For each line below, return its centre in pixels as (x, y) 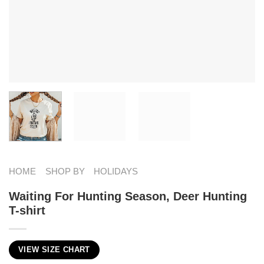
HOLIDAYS (116, 171)
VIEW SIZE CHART (54, 250)
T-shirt (27, 210)
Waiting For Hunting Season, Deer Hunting (128, 196)
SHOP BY (65, 171)
